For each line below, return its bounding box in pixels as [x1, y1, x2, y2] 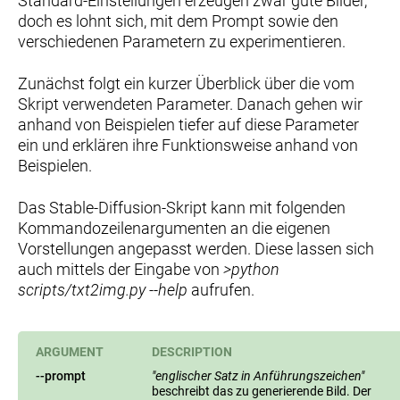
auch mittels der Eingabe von [18, 259, 223, 279]
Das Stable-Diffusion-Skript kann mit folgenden [18, 197, 346, 217]
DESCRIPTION [152, 344, 232, 359]
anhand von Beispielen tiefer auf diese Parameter [18, 114, 359, 134]
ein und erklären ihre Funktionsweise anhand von [18, 135, 358, 154]
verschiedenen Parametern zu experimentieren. [18, 31, 346, 51]
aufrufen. [187, 279, 254, 299]
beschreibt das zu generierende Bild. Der [152, 383, 371, 398]
